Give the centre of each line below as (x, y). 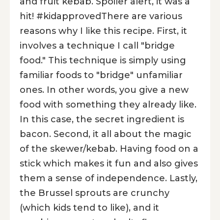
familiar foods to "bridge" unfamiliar (101, 75)
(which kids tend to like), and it (89, 207)
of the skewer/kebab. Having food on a (109, 149)
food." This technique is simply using (103, 60)
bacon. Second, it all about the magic (106, 134)
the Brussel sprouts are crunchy (95, 193)
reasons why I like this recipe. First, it (103, 31)
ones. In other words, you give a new (104, 90)
